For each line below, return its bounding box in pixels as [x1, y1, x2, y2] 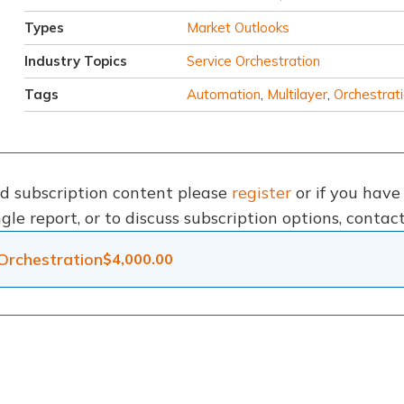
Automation [186, 86, 261, 104]
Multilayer [266, 86, 327, 104]
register [231, 182, 291, 204]
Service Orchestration [186, 52, 320, 70]
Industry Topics [23, 52, 127, 70]
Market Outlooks [186, 19, 289, 37]
